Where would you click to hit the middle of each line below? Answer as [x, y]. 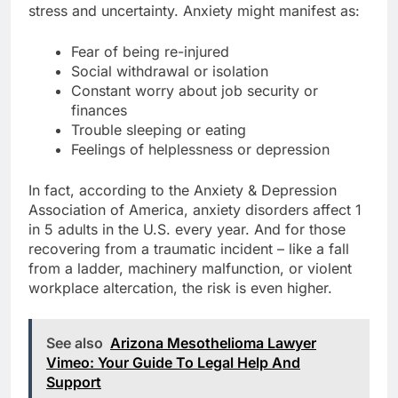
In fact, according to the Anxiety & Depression [183, 191]
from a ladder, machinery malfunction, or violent [190, 269]
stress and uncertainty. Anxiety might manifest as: [194, 11]
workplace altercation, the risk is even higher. [180, 288]
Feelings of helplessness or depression [200, 150]
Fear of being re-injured [150, 52]
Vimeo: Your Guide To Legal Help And [173, 363]
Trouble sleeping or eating [159, 130]
